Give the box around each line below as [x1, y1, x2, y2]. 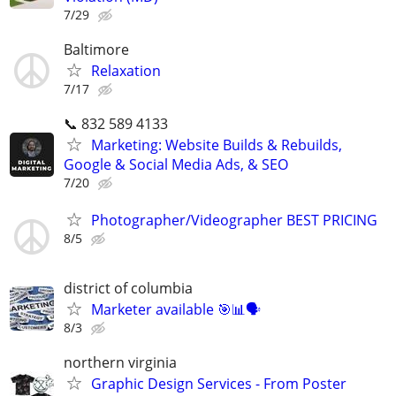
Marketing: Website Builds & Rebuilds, [91, 135, 342, 156]
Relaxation [91, 61, 161, 81]
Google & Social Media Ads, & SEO [64, 155, 288, 175]
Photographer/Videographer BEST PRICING [91, 209, 377, 230]
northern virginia [64, 353, 177, 372]
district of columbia [64, 278, 193, 298]
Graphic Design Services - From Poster [91, 374, 346, 393]
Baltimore [64, 40, 129, 60]
